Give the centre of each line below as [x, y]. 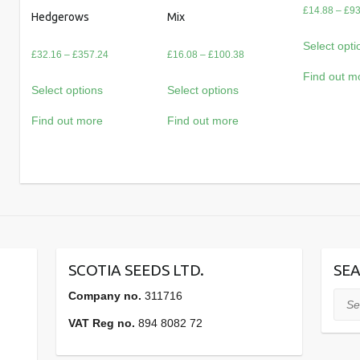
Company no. [105, 295]
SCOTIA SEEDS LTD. [137, 270]
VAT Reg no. [102, 323]
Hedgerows [61, 16]
